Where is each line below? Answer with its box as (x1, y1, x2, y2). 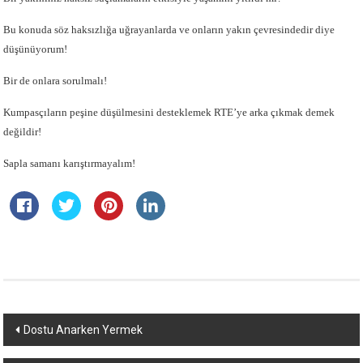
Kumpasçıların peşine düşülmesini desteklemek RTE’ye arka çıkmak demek (3, 106, 335, 118)
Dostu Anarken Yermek (23, 323, 143, 336)
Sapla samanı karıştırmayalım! (3, 157, 136, 169)
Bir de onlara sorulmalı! (3, 75, 108, 87)
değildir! (3, 126, 42, 138)
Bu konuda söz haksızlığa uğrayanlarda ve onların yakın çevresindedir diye (3, 23, 335, 36)
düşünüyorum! (3, 43, 68, 55)
